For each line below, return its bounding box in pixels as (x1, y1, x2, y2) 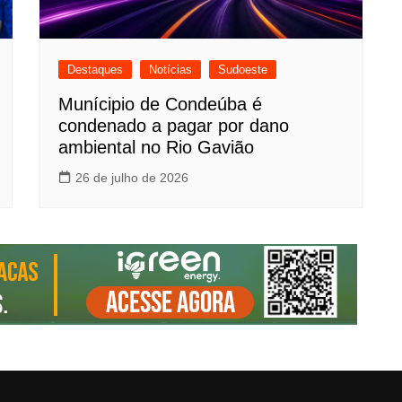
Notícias (149, 63, 192, 76)
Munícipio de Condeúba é (58, 94, 262, 114)
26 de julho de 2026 (75, 170, 188, 185)
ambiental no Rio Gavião (58, 137, 265, 157)
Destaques (67, 63, 123, 76)
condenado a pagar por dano (58, 116, 289, 135)
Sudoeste (218, 63, 267, 76)
